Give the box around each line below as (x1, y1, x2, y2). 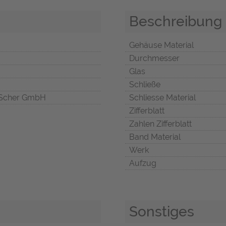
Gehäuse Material (129, 40, 194, 50)
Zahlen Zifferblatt (129, 119, 192, 129)
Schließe (129, 80, 160, 90)
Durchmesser (129, 53, 180, 64)
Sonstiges (129, 203, 194, 220)
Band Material (129, 132, 181, 142)
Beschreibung (129, 13, 222, 30)
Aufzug (129, 158, 156, 168)
